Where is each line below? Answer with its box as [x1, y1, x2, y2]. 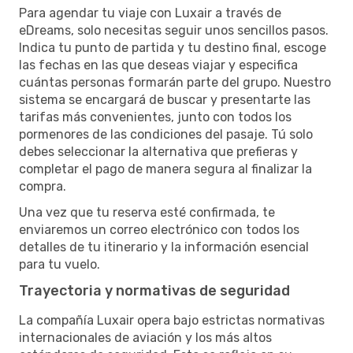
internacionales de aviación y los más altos [19, 329, 272, 345]
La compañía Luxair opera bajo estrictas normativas [19, 312, 325, 328]
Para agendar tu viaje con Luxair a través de [19, 5, 281, 20]
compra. [19, 178, 66, 194]
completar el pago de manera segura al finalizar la [19, 161, 312, 176]
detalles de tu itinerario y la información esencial [19, 239, 309, 255]
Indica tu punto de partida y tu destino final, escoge [19, 39, 326, 55]
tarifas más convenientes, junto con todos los [19, 109, 292, 124]
